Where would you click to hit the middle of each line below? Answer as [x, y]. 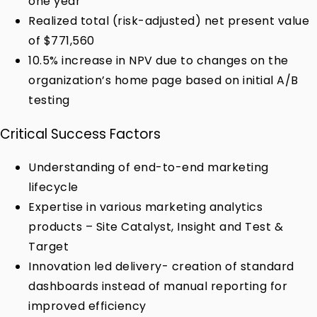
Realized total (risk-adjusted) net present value [169, 21]
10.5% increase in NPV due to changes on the [158, 61]
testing [49, 100]
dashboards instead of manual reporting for [158, 286]
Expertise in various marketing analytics [145, 207]
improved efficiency [87, 306]
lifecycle [53, 187]
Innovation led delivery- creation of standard [161, 266]
